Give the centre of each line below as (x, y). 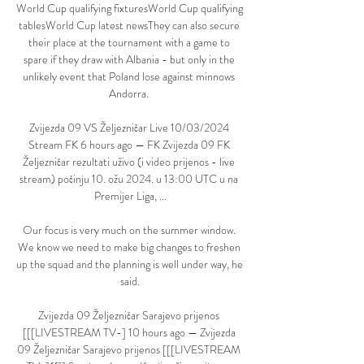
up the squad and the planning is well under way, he (130, 264)
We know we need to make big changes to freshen (129, 247)
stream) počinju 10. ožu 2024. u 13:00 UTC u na (129, 179)
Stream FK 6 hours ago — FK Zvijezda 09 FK (129, 145)
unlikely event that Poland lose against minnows (129, 77)
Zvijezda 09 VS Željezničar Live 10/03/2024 (129, 128)
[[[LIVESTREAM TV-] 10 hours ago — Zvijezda (129, 333)
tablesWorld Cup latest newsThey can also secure (129, 26)
